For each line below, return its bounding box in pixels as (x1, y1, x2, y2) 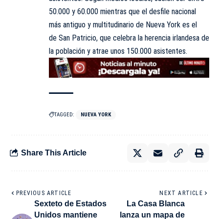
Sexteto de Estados (34, 199, 107, 208)
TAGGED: (54, 111, 74, 118)
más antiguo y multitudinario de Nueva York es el (49, 20, 197, 30)
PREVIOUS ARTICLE (16, 189, 72, 197)
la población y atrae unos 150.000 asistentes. (49, 46, 187, 56)
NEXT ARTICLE (159, 189, 203, 197)
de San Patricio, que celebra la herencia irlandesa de (49, 33, 209, 43)
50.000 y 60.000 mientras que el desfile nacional (49, 7, 196, 17)
